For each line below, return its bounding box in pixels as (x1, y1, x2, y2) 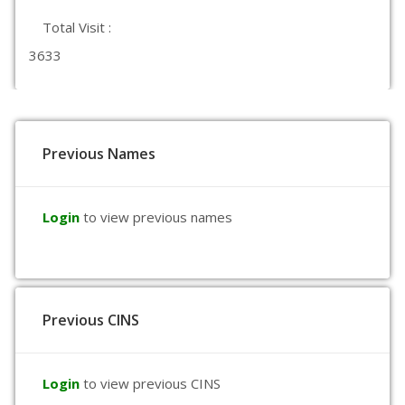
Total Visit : (42, 18, 111, 36)
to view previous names (83, 208, 232, 226)
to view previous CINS (83, 374, 221, 392)
